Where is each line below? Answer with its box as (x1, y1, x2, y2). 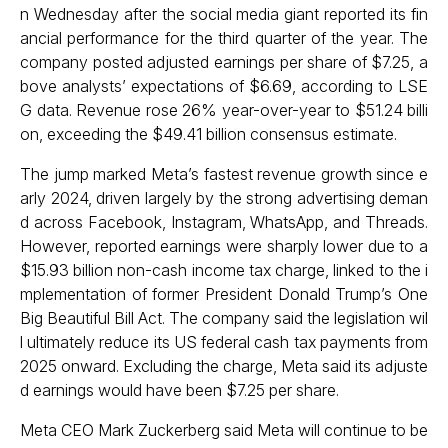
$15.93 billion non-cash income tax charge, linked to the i (20, 260, 428, 280)
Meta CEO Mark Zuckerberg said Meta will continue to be (20, 420, 428, 440)
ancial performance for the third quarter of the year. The (20, 28, 428, 48)
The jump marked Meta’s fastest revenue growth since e (20, 164, 428, 184)
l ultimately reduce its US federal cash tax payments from (20, 332, 428, 352)
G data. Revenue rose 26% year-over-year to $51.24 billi (20, 100, 428, 120)
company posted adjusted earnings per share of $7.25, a (20, 52, 428, 72)
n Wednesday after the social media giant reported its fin (20, 4, 428, 24)
